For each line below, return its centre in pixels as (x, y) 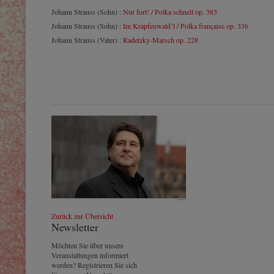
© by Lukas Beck (139, 209)
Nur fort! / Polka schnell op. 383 (170, 12)
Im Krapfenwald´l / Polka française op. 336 (186, 26)
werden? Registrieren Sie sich (94, 265)
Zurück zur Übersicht (82, 216)
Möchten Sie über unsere (87, 245)
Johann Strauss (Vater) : (87, 40)
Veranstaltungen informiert (90, 255)
